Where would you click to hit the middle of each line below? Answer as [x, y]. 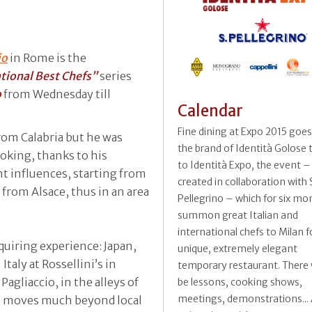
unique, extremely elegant [237, 249]
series [115, 76]
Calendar [210, 111]
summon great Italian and [238, 216]
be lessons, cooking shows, [240, 282]
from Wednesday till [56, 94]
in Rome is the [47, 57]
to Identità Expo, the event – [244, 165]
